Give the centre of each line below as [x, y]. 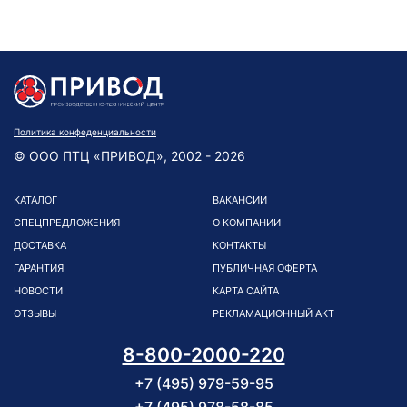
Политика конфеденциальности [85, 132]
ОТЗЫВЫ [35, 313]
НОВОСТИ [38, 291]
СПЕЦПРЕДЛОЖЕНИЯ [67, 223]
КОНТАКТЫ [239, 245]
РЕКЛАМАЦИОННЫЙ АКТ [273, 313]
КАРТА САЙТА [246, 291]
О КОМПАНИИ [247, 223]
